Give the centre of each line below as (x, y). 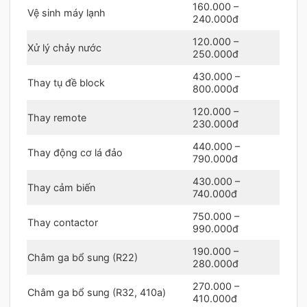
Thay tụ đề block (66, 82)
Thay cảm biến (61, 187)
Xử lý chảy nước (64, 47)
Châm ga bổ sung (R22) (83, 257)
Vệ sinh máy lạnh (66, 12)
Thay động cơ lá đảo (75, 152)
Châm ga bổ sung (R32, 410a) (97, 292)
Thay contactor (63, 222)
